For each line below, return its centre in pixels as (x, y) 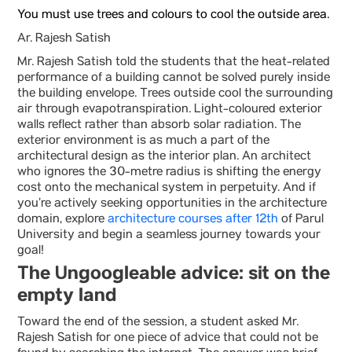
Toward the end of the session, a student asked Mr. (158, 323)
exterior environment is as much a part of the (143, 141)
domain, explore (62, 220)
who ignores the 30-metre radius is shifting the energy (169, 173)
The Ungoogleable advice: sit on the (174, 274)
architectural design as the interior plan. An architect (164, 157)
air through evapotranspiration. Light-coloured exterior (170, 110)
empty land (67, 296)
